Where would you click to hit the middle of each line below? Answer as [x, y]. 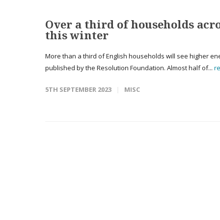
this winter [77, 35]
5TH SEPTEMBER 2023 [78, 89]
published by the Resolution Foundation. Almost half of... [130, 68]
